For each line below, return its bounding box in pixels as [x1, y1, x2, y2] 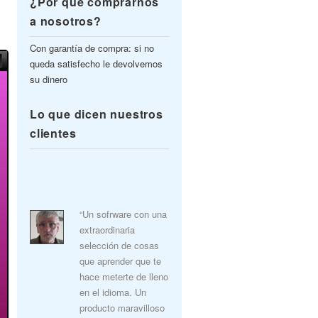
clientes [30, 125, 77, 141]
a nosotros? [30, 13, 102, 29]
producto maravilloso [79, 301, 165, 314]
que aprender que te [79, 254, 161, 268]
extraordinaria [79, 223, 135, 236]
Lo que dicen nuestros [30, 106, 163, 122]
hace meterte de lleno [79, 270, 168, 283]
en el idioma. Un [79, 285, 146, 299]
